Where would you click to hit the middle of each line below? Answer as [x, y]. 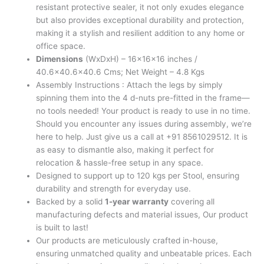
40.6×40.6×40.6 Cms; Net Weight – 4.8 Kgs [121, 72]
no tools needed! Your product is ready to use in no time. [143, 111]
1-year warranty [137, 202]
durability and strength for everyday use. [114, 189]
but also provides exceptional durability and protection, [140, 20]
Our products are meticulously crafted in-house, [127, 241]
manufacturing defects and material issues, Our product [142, 215]
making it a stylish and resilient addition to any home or [141, 33]
